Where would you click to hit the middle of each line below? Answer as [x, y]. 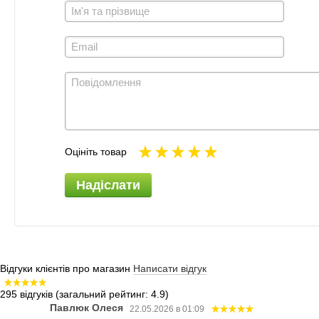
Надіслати [108, 185]
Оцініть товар [96, 152]
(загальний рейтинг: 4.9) [112, 294]
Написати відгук [170, 269]
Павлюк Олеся [88, 308]
